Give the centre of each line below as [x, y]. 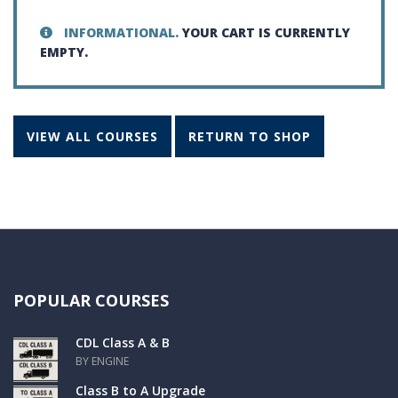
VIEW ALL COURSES [92, 136]
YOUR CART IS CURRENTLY [264, 32]
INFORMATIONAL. [121, 32]
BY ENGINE [102, 361]
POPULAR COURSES [91, 300]
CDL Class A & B [123, 342]
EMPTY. [64, 52]
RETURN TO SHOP [250, 136]
